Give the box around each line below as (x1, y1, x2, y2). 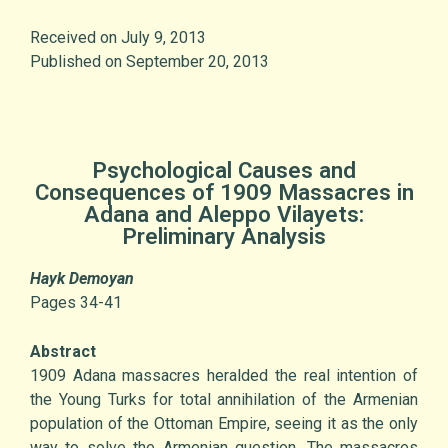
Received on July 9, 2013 (30, 28, 206, 48)
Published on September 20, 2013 (30, 52, 269, 72)
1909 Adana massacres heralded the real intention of (30, 366, 418, 386)
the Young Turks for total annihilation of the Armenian (30, 390, 418, 410)
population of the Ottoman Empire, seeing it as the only (30, 414, 418, 434)
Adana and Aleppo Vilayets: (84, 201, 364, 228)
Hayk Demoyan (30, 269, 134, 289)
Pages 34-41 (30, 293, 122, 313)
